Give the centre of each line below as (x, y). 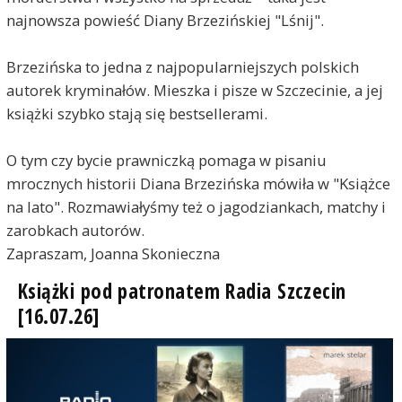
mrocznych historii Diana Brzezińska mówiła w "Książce (198, 184)
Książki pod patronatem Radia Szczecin (182, 291)
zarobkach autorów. (75, 231)
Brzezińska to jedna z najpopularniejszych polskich (182, 67)
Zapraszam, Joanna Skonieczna (113, 254)
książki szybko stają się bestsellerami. (136, 114)
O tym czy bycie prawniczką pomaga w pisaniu (166, 161)
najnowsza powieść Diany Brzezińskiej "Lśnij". (165, 21)
